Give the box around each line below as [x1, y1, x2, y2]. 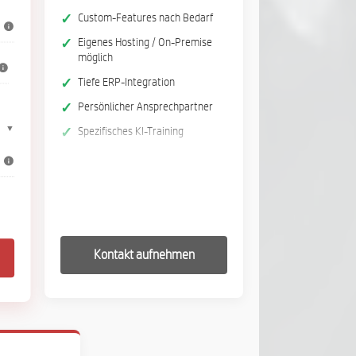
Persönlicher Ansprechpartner [78, 102, 213, 113]
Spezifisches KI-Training [78, 126, 184, 137]
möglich [78, 52, 113, 64]
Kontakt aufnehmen [93, 249, 195, 261]
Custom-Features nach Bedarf [78, 13, 213, 24]
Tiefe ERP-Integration [78, 77, 175, 88]
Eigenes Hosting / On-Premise [78, 37, 212, 48]
